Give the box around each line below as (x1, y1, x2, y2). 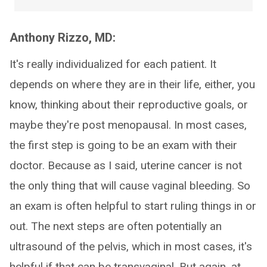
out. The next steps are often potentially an (10, 219, 222, 233)
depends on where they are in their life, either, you (10, 77, 255, 91)
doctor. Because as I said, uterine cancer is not (10, 159, 242, 172)
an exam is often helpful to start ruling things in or (10, 199, 256, 213)
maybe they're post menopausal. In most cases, (10, 118, 247, 132)
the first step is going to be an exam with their (10, 138, 237, 152)
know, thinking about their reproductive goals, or (10, 98, 248, 111)
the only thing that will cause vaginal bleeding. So (10, 179, 250, 193)
